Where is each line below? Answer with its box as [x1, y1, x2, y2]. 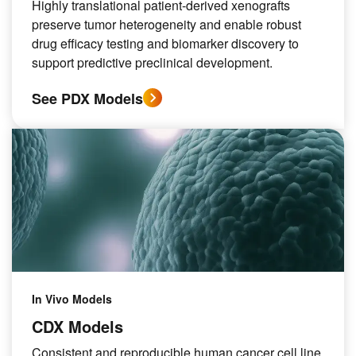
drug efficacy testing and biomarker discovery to [32, 34, 299, 52]
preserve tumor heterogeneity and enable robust [32, 15, 301, 33]
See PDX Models [32, 88, 143, 109]
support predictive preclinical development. [32, 53, 273, 72]
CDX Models [32, 315, 123, 338]
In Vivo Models [32, 291, 112, 307]
